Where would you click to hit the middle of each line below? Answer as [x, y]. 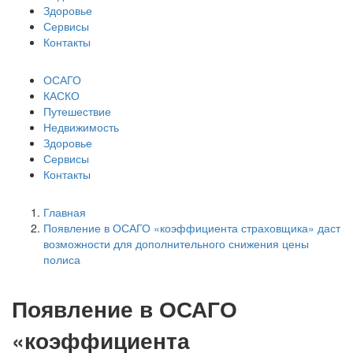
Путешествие [77, 111]
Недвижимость [81, 127]
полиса [62, 259]
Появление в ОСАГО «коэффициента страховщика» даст [192, 228]
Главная [65, 212]
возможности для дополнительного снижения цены [176, 243]
